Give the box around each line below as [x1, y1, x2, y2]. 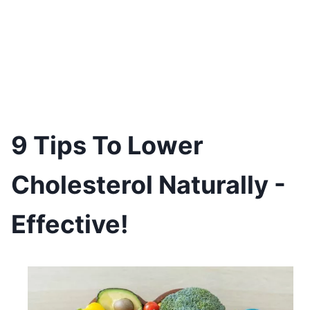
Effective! [11, 209, 129, 239]
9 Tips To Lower [11, 130, 203, 161]
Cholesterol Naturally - [11, 170, 286, 200]
